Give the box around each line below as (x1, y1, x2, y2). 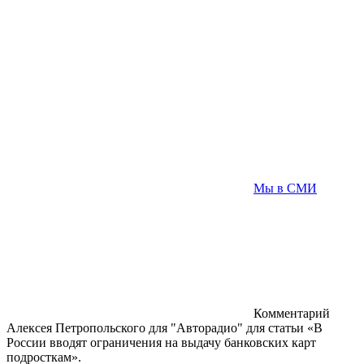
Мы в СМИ (253, 181, 317, 195)
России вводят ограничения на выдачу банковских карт (6, 336, 316, 349)
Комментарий (253, 306, 330, 320)
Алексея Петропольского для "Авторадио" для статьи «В (6, 321, 323, 335)
